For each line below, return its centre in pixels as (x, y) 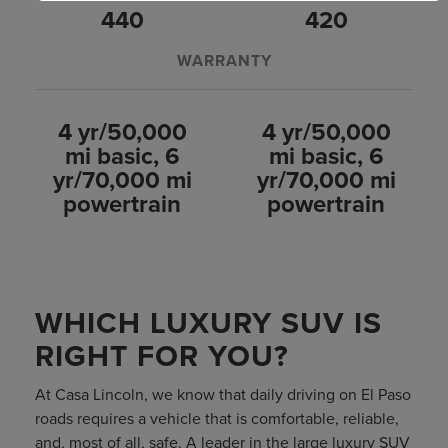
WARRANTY (224, 61)
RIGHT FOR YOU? (162, 356)
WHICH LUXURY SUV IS (208, 323)
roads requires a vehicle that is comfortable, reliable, (217, 418)
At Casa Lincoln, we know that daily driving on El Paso (223, 394)
